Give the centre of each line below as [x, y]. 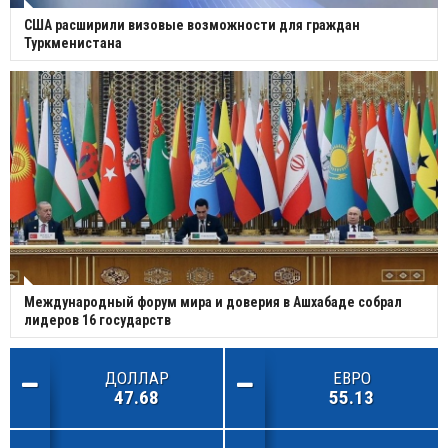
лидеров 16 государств [97, 319]
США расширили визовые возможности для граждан [192, 24]
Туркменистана [73, 42]
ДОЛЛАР [136, 377]
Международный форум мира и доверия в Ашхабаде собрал [213, 301]
